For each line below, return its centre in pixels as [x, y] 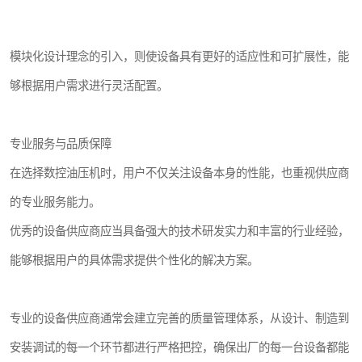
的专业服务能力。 [55, 202]
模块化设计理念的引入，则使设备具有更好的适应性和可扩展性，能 [179, 57]
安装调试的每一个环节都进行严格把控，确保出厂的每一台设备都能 [179, 347]
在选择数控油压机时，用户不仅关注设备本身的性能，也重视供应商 [179, 173]
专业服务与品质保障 [61, 144]
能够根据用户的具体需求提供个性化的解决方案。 [134, 260]
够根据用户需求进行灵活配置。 [89, 86]
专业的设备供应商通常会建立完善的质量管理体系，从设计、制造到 [179, 318]
